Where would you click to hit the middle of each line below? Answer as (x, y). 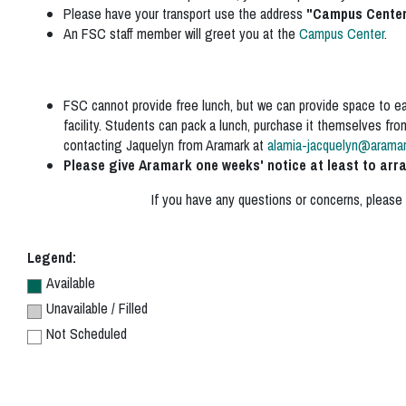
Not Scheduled (87, 333)
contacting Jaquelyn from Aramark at (165, 145)
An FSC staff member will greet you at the (181, 34)
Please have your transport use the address (185, 14)
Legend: (52, 257)
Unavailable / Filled (97, 308)
